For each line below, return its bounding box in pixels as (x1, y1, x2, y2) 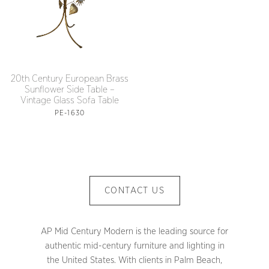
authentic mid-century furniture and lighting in (44, 241, 225, 250)
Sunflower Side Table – (25, 85, 115, 94)
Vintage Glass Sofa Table (20, 95, 119, 105)
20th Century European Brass (11, 74, 128, 83)
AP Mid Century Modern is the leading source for (41, 227, 228, 236)
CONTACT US (104, 186, 165, 195)
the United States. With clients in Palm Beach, (47, 256, 222, 265)
